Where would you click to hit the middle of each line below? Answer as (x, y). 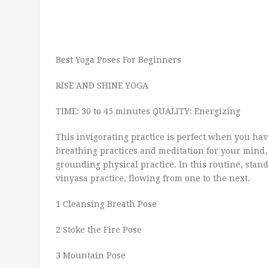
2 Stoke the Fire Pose (99, 230)
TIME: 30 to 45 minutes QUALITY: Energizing (148, 111)
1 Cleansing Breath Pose (106, 204)
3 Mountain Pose (91, 255)
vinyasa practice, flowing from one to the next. (153, 178)
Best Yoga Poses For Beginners (118, 60)
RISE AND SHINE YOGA (102, 86)
